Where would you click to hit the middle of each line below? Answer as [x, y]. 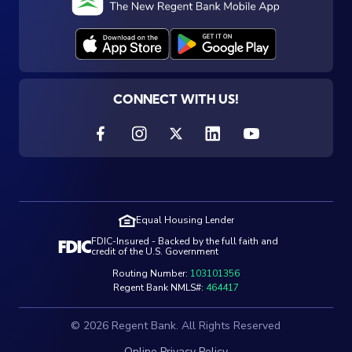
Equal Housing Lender [185, 220]
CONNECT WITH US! [176, 100]
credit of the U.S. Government [155, 251]
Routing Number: [151, 273]
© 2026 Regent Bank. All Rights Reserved [176, 325]
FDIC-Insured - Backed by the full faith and [185, 241]
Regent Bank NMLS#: [159, 287]
